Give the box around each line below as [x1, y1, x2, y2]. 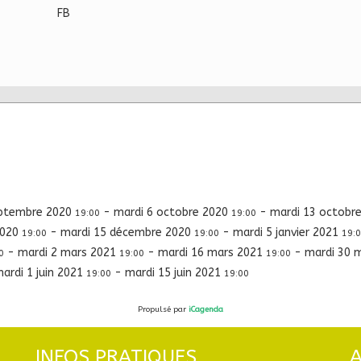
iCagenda [189, 304, 223, 314]
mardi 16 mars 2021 [158, 245, 266, 259]
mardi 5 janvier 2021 [233, 225, 342, 239]
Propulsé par [138, 304, 189, 314]
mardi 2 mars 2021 [18, 245, 119, 259]
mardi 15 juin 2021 [125, 265, 224, 280]
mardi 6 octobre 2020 [114, 205, 231, 219]
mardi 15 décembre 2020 [60, 225, 194, 239]
